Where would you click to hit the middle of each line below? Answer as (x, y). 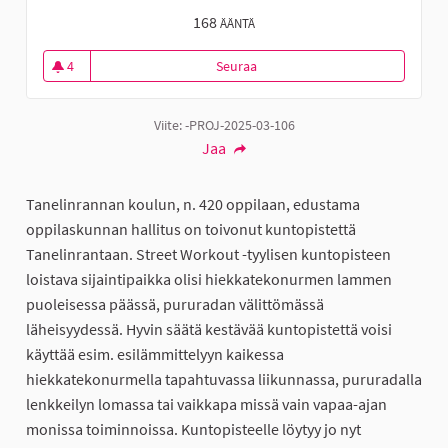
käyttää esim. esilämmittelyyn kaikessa (155, 354)
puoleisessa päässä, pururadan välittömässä (175, 304)
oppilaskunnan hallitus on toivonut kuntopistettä (191, 229)
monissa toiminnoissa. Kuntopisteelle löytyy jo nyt (193, 429)
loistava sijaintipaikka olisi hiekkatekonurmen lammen (209, 279)
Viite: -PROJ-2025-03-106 (224, 125)
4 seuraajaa (100, 80)
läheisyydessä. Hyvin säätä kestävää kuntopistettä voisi (209, 329)
